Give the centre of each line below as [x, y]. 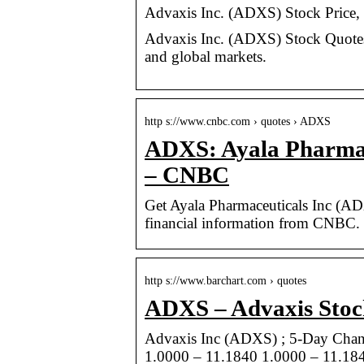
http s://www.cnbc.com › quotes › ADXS [238, 121]
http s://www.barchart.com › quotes [225, 280]
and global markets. [206, 56]
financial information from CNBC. [252, 223]
